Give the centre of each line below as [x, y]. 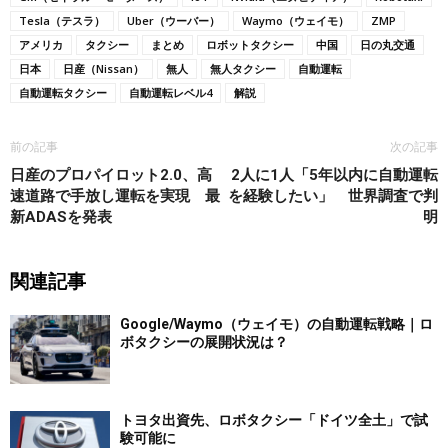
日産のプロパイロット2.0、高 [111, 175]
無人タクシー [243, 69]
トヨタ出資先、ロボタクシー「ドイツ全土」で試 [274, 420]
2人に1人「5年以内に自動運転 [334, 175]
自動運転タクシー [63, 93]
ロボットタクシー [250, 45]
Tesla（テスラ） [62, 21]
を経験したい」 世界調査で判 [333, 196]
